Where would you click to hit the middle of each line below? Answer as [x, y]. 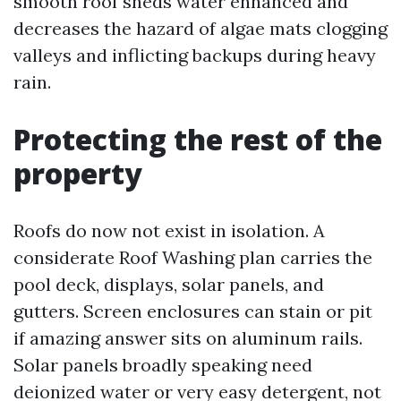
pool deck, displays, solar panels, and [169, 284]
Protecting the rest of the [198, 139]
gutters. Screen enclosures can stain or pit [193, 311]
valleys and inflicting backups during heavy [195, 55]
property [78, 173]
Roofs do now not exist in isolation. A [169, 230]
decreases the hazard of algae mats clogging [200, 28]
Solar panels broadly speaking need [163, 365]
